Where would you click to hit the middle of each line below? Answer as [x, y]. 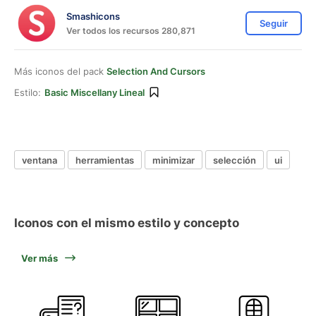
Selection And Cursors [156, 71]
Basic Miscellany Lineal [95, 92]
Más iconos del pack [60, 71]
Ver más [39, 258]
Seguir [274, 23]
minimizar [174, 160]
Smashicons [93, 16]
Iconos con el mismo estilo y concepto [127, 223]
